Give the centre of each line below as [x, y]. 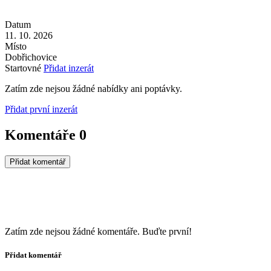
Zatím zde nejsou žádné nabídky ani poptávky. [93, 88]
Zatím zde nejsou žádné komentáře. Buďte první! [98, 231]
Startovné [24, 68]
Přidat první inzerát [41, 109]
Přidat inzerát [69, 68]
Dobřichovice [31, 57]
